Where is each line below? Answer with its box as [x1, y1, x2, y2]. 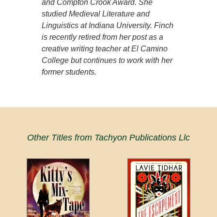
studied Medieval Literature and [42, 10, 150, 18]
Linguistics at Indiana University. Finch [42, 21, 174, 30]
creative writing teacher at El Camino [42, 45, 168, 53]
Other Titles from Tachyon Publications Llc [27, 133, 190, 143]
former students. [42, 68, 97, 77]
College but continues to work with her [42, 56, 173, 65]
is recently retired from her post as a [42, 33, 164, 42]
